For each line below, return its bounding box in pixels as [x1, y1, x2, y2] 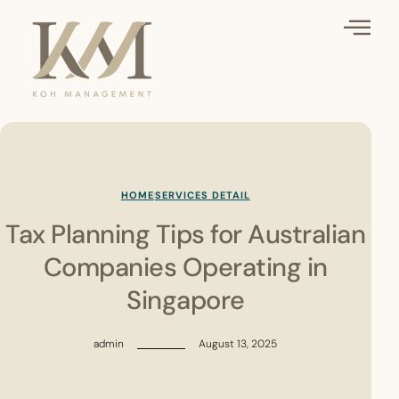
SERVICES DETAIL [154, 189, 250, 202]
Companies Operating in [43, 250, 328, 285]
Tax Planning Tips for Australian [5, 217, 366, 252]
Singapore [126, 283, 245, 318]
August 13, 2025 [199, 337, 278, 352]
